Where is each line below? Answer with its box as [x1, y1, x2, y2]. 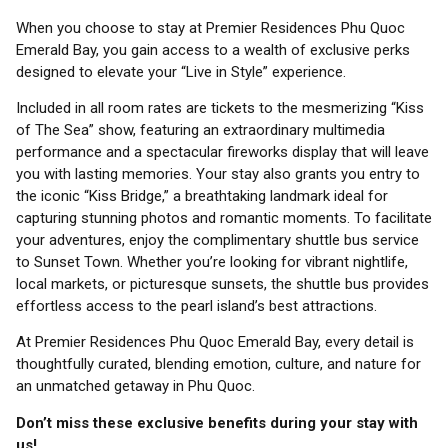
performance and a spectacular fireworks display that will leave [16, 143, 429, 162]
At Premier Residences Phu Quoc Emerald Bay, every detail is [16, 333, 414, 352]
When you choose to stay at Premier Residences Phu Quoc [16, 18, 405, 37]
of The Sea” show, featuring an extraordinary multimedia [16, 121, 385, 140]
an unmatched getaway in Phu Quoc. [16, 377, 255, 396]
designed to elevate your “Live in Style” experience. [16, 62, 346, 81]
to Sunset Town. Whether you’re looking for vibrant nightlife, [16, 253, 408, 272]
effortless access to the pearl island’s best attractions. [16, 297, 377, 316]
